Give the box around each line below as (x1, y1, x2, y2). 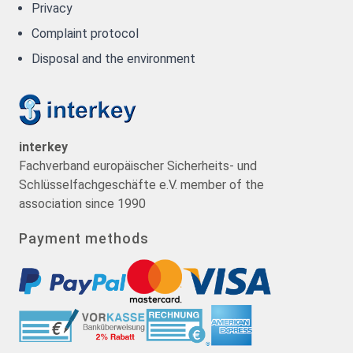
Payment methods (19, 229, 149, 247)
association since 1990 (19, 196, 146, 212)
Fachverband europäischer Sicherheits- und (19, 158, 257, 174)
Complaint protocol (32, 26, 139, 42)
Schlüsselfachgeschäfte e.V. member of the (19, 177, 264, 193)
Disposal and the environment (32, 51, 195, 67)
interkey (19, 139, 68, 155)
